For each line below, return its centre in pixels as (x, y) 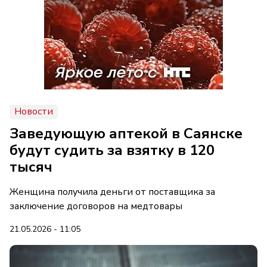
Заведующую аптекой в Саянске (126, 133)
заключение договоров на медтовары (96, 206)
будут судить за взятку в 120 (112, 150)
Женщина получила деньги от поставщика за (112, 192)
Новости (34, 111)
